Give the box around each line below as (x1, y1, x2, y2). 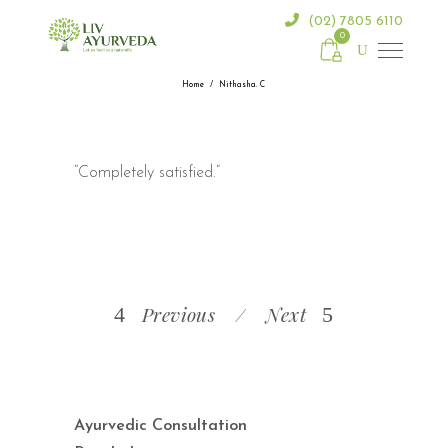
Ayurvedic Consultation (74, 418, 247, 434)
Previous (141, 301, 216, 327)
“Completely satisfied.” (74, 165, 220, 181)
